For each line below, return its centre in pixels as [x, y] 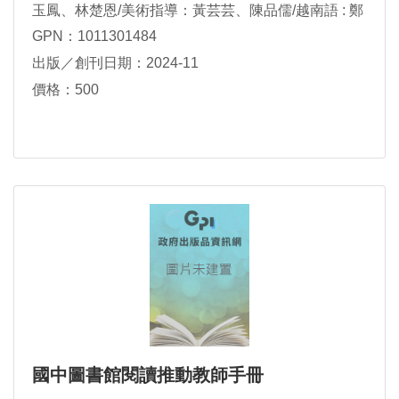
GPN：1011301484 [94, 37]
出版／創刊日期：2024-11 [115, 63]
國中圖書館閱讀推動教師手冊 [148, 375]
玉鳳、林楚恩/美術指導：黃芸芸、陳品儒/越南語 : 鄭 [198, 10]
